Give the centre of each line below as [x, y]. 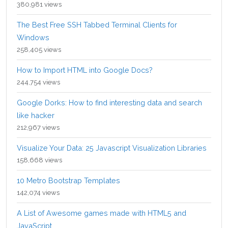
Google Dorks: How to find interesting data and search [109, 103]
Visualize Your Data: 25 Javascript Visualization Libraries [112, 148]
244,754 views [38, 82]
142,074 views [38, 193]
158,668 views [39, 160]
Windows [33, 38]
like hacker [36, 116]
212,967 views [38, 128]
